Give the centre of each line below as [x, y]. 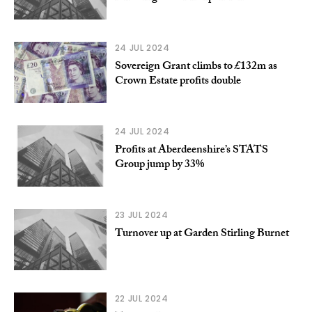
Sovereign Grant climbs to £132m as [196, 67]
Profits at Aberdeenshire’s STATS [191, 150]
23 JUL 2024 [141, 214]
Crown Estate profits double [178, 81]
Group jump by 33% [159, 165]
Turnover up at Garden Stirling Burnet [202, 234]
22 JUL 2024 [141, 298]
